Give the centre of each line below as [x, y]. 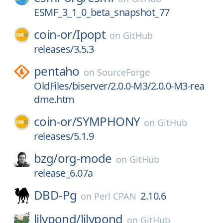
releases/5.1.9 [64, 136]
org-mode [85, 158]
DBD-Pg [56, 195]
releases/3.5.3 [64, 49]
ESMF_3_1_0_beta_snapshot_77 [102, 12]
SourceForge [123, 72]
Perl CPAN [115, 196]
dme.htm [54, 99]
